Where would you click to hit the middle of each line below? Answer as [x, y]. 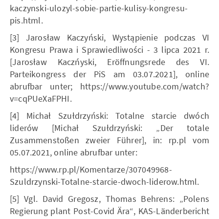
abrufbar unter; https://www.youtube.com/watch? [109, 86]
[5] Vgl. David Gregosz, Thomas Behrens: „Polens [109, 198]
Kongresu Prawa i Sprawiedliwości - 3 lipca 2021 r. [109, 49]
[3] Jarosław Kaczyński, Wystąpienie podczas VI [109, 37]
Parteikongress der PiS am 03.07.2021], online [109, 74]
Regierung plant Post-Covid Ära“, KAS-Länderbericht [109, 211]
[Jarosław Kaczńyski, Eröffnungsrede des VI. [109, 62]
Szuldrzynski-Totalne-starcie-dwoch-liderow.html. [105, 181]
